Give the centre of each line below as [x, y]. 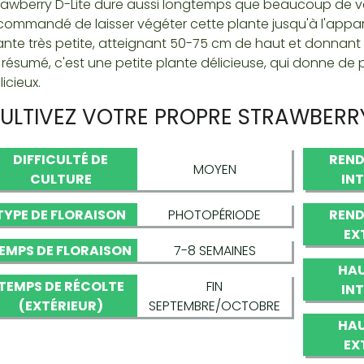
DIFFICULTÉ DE [61, 160]
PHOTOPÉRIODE [215, 215]
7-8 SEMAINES [214, 251]
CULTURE [61, 179]
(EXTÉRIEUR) [61, 306]
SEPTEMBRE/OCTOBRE [215, 306]
